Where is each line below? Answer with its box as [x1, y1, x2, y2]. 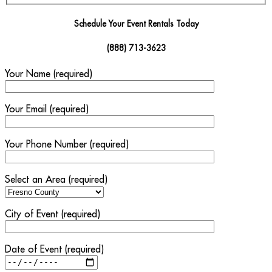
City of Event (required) [5, 207, 100, 220]
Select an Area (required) [5, 172, 107, 185]
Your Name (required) [5, 67, 92, 80]
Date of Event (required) [5, 242, 104, 255]
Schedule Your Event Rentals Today [73, 18, 199, 30]
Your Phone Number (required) [5, 137, 129, 150]
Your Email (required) [5, 102, 89, 115]
